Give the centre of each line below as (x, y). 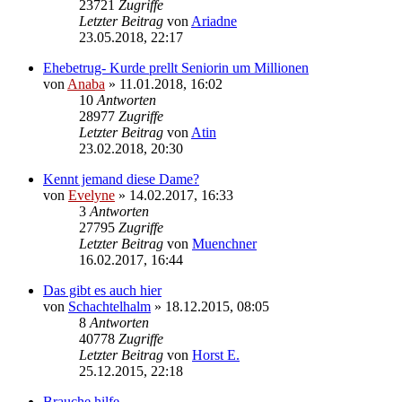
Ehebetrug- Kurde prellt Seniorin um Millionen (176, 67)
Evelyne (92, 195)
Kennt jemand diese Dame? (121, 179)
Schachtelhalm (109, 306)
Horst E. (216, 354)
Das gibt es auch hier (102, 290)
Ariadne (214, 21)
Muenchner (224, 243)
